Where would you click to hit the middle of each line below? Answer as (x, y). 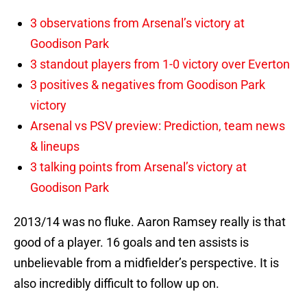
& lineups (55, 147)
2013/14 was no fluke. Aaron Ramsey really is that (150, 222)
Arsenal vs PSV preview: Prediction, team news (158, 126)
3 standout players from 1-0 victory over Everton (160, 64)
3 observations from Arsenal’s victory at (137, 23)
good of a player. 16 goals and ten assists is (131, 243)
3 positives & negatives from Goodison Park (148, 85)
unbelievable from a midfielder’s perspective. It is (146, 263)
